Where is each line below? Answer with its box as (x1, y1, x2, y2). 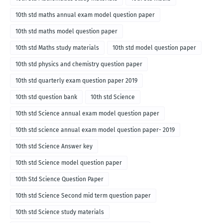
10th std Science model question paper (15, 159, 122, 167)
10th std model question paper (112, 44, 196, 52)
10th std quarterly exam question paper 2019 (15, 77, 137, 85)
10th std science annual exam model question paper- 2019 (15, 126, 175, 134)
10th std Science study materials (15, 209, 104, 216)
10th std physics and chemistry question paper (15, 61, 142, 68)
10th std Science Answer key (15, 143, 93, 150)
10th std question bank (15, 94, 77, 101)
